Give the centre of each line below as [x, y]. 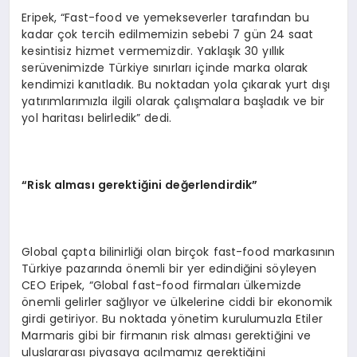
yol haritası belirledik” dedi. [96, 118]
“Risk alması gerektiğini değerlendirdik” [140, 184]
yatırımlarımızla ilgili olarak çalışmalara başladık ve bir [173, 101]
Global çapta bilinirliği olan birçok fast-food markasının [178, 251]
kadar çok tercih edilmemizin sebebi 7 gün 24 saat [168, 34]
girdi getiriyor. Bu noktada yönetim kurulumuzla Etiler [172, 318]
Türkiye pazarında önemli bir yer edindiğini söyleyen [169, 268]
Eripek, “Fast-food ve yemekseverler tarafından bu [166, 17]
